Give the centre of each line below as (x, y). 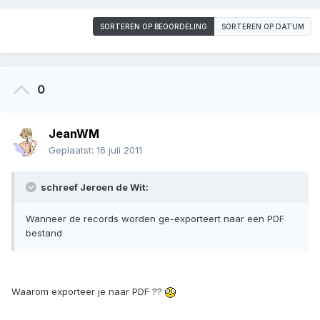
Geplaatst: (72, 150)
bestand (44, 233)
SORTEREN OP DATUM (263, 27)
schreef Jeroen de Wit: (94, 187)
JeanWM (74, 134)
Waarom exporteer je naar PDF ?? (88, 292)
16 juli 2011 (119, 150)
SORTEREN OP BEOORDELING (154, 27)
